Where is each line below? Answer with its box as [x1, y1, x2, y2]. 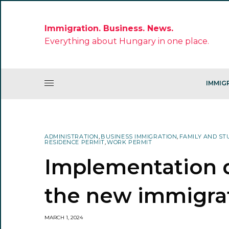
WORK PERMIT [107, 138, 152, 146]
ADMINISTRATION [44, 132, 99, 140]
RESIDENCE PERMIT [44, 138, 105, 146]
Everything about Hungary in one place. [44, 36, 212, 46]
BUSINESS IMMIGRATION [101, 132, 177, 140]
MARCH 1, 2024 [44, 214, 83, 221]
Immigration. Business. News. [44, 23, 174, 33]
